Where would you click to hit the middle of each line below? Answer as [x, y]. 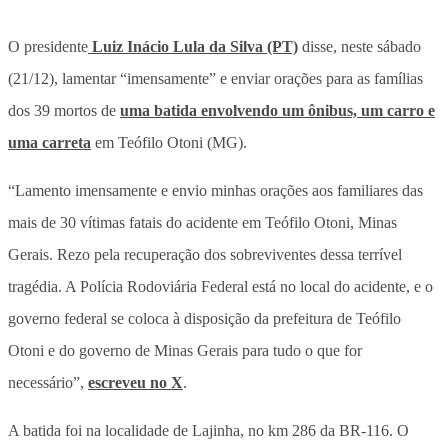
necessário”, [48, 382]
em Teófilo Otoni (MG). [169, 142]
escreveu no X [135, 382]
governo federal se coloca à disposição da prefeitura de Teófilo [204, 318]
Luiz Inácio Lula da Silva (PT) [193, 46]
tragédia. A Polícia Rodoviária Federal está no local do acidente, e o [220, 286]
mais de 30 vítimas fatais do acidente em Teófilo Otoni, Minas [202, 222]
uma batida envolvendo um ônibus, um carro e [277, 110]
